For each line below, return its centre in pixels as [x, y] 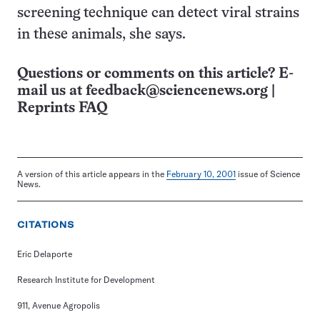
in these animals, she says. [101, 35]
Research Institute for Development [86, 280]
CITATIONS [46, 225]
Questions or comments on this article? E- [155, 74]
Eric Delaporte [45, 254]
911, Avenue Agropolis [59, 305]
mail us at [51, 91]
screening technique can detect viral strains [158, 13]
